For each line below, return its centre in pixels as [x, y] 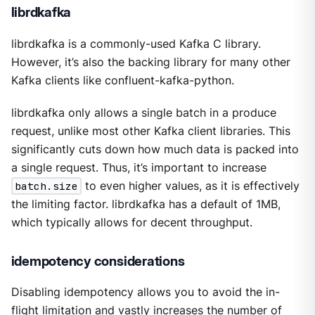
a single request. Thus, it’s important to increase [139, 167]
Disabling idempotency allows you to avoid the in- [145, 292]
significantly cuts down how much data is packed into [155, 149]
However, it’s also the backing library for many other [150, 62]
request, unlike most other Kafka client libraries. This [150, 131]
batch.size [46, 186]
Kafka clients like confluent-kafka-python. [122, 80]
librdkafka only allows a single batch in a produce [143, 112]
